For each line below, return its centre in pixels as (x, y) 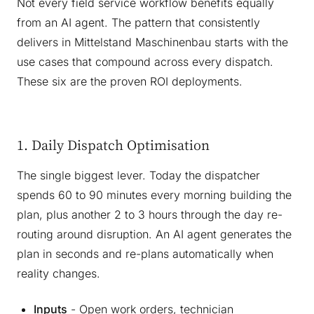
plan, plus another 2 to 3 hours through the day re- (150, 215)
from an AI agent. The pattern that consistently (138, 23)
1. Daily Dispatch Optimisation (113, 145)
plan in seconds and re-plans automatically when (145, 254)
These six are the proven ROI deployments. (130, 82)
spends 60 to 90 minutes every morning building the (154, 195)
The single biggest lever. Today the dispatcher (138, 176)
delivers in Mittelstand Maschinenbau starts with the (152, 42)
